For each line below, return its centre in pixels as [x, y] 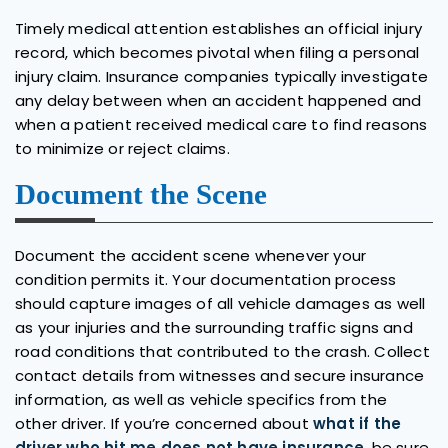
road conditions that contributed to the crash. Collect [222, 351]
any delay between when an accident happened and [218, 100]
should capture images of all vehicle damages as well [220, 303]
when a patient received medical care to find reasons [221, 124]
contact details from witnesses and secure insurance [220, 375]
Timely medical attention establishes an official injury [219, 28]
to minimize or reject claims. [122, 148]
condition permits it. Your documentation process [206, 279]
